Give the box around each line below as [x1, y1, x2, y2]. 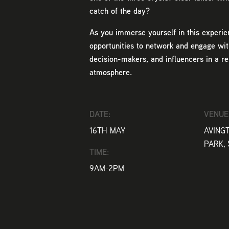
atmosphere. [89, 66, 132, 78]
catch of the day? [89, 5, 150, 17]
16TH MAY [89, 124, 125, 136]
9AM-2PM [89, 162, 124, 174]
